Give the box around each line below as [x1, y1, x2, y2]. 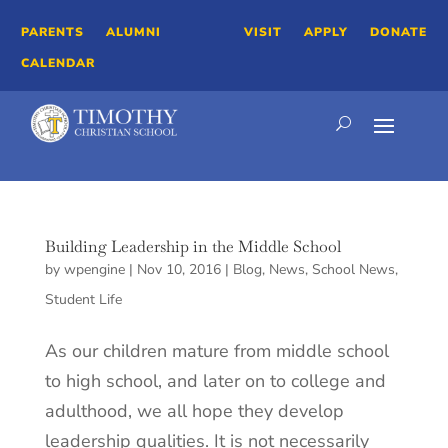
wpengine [63, 260, 125, 280]
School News [311, 260, 395, 280]
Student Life [44, 290, 122, 310]
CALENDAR [21, 54, 96, 71]
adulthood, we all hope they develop [44, 399, 344, 424]
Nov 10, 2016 [136, 260, 221, 280]
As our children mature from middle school [44, 339, 389, 364]
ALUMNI [106, 24, 162, 40]
